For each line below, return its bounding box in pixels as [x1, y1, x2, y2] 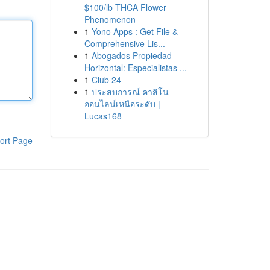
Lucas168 [84, 110, 122, 122]
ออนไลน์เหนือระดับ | [84, 98, 160, 110]
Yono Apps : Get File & [91, 25, 178, 37]
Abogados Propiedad [91, 49, 172, 61]
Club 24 [91, 74, 121, 86]
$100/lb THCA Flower [84, 1, 166, 13]
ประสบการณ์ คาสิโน [91, 86, 169, 98]
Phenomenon [84, 13, 136, 25]
